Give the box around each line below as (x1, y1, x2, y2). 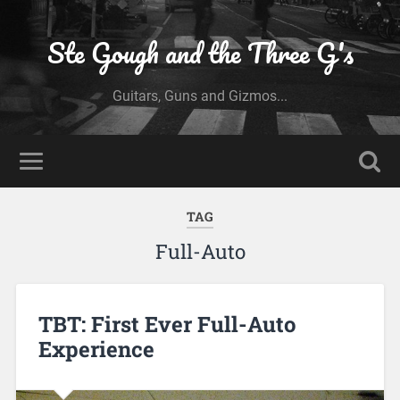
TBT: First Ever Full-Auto (37, 309, 296, 338)
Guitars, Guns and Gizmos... (112, 87, 287, 104)
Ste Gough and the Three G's (46, 31, 354, 75)
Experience (37, 334, 154, 363)
